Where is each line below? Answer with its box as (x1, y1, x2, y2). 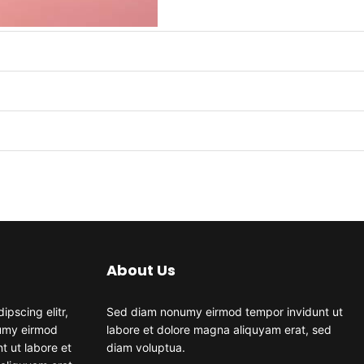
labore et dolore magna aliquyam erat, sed (106, 323, 331, 336)
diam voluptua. (106, 340, 185, 354)
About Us (106, 260, 175, 280)
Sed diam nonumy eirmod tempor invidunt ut (106, 305, 343, 318)
